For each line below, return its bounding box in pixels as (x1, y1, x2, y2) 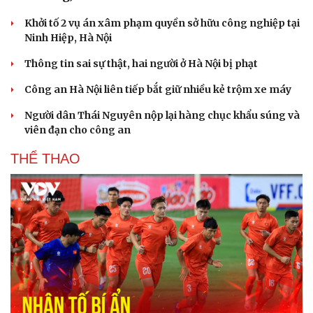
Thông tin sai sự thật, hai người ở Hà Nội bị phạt (24, 57, 258, 71)
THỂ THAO (10, 151, 80, 167)
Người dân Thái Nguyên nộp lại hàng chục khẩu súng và (24, 109, 300, 122)
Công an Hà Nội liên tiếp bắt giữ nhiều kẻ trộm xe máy (24, 83, 291, 96)
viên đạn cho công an (24, 124, 131, 137)
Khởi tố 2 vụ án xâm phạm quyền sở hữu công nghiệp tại (24, 17, 300, 30)
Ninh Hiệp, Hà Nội (24, 31, 112, 45)
